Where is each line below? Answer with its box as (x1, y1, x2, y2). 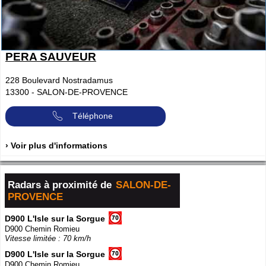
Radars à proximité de (8, 178, 115, 191)
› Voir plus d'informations (5, 140, 107, 150)
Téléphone (72, 111, 113, 121)
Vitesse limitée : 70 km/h (5, 233, 91, 243)
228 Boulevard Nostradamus (5, 75, 113, 85)
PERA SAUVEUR (5, 50, 96, 64)
